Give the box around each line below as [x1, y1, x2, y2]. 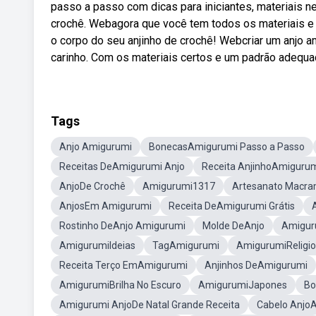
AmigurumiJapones [198, 279, 287, 291]
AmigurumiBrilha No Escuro [59, 279, 181, 291]
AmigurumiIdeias [59, 240, 135, 251]
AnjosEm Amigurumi [59, 200, 152, 212]
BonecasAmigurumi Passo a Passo [149, 141, 305, 152]
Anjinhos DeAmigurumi [205, 260, 308, 271]
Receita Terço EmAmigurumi [59, 260, 188, 271]
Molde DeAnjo [202, 220, 265, 231]
